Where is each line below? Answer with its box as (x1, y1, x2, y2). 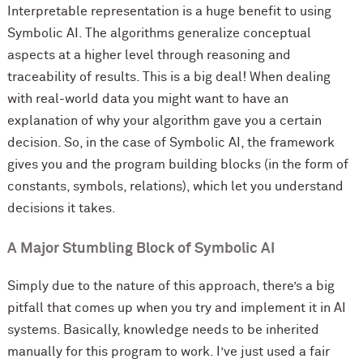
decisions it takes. (6, 202, 116, 216)
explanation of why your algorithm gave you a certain (6, 114, 322, 128)
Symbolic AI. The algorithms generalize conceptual (6, 27, 311, 41)
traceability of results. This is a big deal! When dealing (6, 70, 331, 84)
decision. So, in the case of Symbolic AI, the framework (6, 136, 335, 150)
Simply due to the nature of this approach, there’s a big (6, 280, 335, 293)
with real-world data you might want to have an (6, 92, 288, 106)
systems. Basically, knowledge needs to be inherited (6, 323, 319, 337)
